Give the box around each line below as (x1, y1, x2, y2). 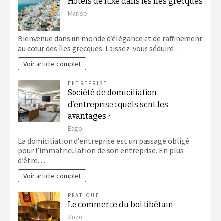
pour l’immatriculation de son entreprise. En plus (18, 146, 184, 156)
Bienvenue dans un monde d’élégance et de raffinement (18, 34, 203, 44)
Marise (68, 8, 87, 18)
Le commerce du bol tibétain (68, 200, 173, 210)
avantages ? (68, 111, 111, 121)
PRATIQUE (68, 192, 100, 199)
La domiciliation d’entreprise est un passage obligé (18, 136, 189, 146)
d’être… (18, 155, 45, 166)
